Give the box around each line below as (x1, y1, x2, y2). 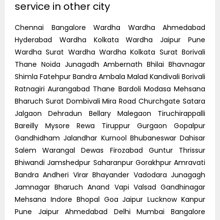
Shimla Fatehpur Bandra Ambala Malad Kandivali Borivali (15, 71, 205, 82)
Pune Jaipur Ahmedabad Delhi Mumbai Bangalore (15, 206, 205, 217)
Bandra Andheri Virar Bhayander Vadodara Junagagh (15, 169, 205, 180)
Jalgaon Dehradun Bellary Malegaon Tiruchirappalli (15, 108, 205, 118)
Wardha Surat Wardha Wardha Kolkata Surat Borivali (15, 47, 205, 57)
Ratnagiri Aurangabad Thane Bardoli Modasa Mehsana (15, 83, 205, 94)
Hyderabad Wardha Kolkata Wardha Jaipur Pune (15, 34, 205, 45)
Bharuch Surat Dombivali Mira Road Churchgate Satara (15, 96, 205, 106)
